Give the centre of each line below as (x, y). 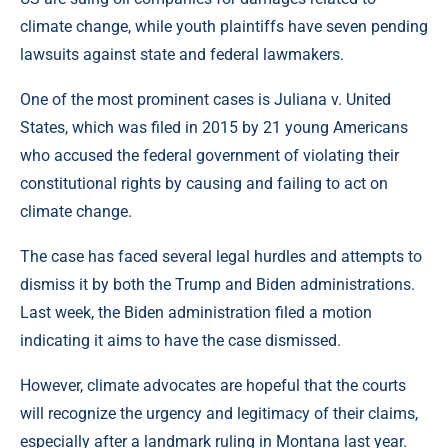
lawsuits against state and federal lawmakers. (182, 55)
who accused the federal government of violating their (209, 156)
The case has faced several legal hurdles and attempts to (221, 257)
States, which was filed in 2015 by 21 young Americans (214, 128)
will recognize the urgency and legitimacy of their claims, (219, 414)
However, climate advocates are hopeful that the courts (213, 386)
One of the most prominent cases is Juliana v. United (205, 100)
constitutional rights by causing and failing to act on (204, 184)
